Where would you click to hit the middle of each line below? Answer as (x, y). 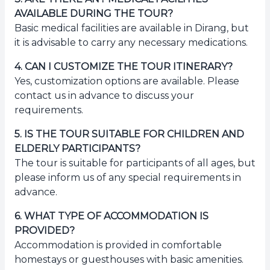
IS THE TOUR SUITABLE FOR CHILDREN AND (134, 134)
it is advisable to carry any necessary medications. (131, 42)
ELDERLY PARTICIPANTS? (77, 148)
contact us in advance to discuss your (104, 95)
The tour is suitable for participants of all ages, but (135, 163)
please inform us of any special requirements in (128, 177)
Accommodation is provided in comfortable (118, 245)
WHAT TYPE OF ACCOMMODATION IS (116, 216)
